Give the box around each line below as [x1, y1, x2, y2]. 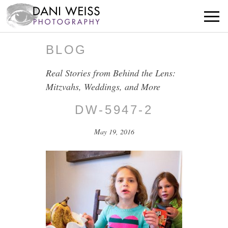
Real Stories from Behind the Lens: [45, 67, 176, 79]
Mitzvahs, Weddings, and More [45, 80, 160, 93]
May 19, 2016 [94, 127, 134, 137]
